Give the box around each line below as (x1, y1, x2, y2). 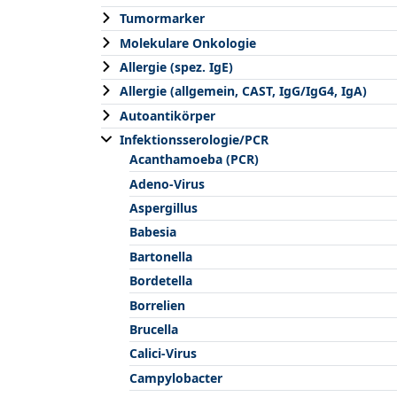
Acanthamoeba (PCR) (129, 151, 259, 168)
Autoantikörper (120, 106, 215, 124)
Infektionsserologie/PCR (120, 131, 269, 149)
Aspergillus (129, 199, 198, 216)
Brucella (129, 320, 178, 338)
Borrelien (129, 296, 185, 314)
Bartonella (129, 247, 192, 265)
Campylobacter (129, 369, 222, 386)
